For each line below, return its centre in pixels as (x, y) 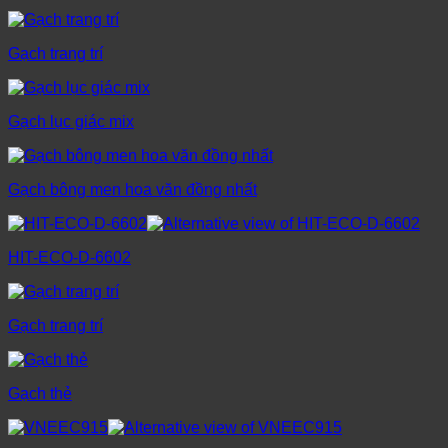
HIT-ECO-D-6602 (69, 258)
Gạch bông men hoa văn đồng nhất (132, 190)
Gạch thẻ (40, 394)
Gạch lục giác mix (71, 122)
